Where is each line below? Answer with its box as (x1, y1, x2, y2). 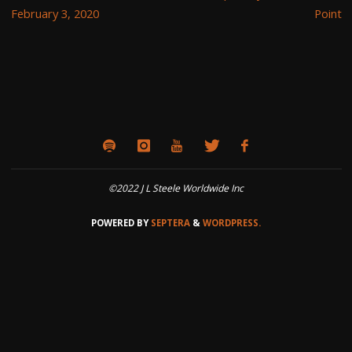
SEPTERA (148, 216, 190, 229)
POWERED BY (91, 216, 148, 229)
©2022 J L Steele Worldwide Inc (108, 181, 244, 196)
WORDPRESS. (203, 216, 261, 229)
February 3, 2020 (10, 5, 99, 21)
